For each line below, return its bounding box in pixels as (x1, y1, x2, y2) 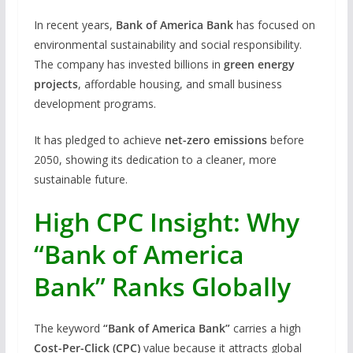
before (266, 132, 304, 147)
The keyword (33, 320, 103, 336)
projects (33, 76, 78, 91)
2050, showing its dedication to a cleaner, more (33, 151, 277, 167)
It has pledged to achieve (33, 132, 165, 147)
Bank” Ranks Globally (33, 269, 291, 303)
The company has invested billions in (33, 56, 224, 72)
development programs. (33, 95, 156, 111)
